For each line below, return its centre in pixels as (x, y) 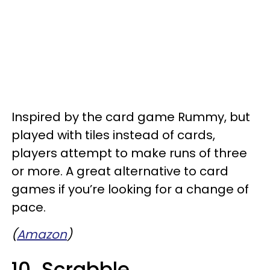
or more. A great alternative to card (120, 171)
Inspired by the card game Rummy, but (131, 117)
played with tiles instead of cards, (113, 135)
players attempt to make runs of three (129, 153)
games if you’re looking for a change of (130, 189)
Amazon (42, 234)
